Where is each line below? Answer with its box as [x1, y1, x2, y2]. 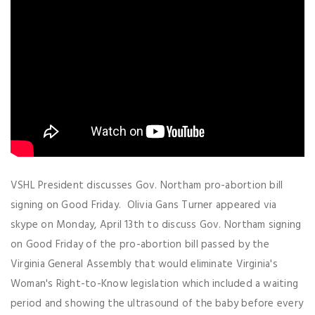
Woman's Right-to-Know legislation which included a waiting [11, 276, 299, 292]
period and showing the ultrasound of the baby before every [11, 295, 304, 312]
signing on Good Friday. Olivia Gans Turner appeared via [11, 197, 277, 214]
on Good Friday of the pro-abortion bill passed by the [11, 236, 269, 253]
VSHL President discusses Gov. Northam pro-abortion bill [11, 177, 283, 194]
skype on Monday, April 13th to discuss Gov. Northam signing [11, 217, 302, 233]
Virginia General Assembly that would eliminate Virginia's [11, 256, 278, 273]
